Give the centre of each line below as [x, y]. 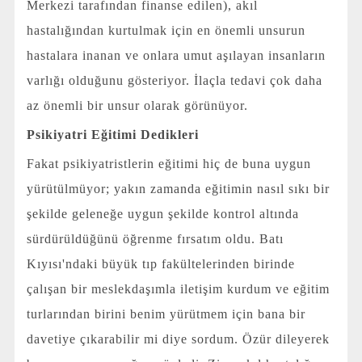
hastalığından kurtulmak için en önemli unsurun [166, 30]
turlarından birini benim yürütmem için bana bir [166, 314]
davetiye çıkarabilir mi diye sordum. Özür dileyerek [178, 339]
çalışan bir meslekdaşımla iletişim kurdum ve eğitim [178, 289]
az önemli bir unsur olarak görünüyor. [137, 105]
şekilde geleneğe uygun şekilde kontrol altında [162, 214]
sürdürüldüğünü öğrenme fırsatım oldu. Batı [155, 239]
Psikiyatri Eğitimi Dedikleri [112, 135]
